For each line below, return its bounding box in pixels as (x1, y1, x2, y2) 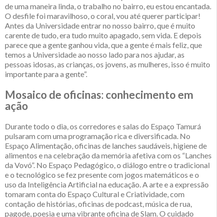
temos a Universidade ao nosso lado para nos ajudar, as (5, 50, 185, 60)
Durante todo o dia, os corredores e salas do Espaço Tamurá (5, 122, 201, 131)
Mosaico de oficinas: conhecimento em (5, 88, 193, 102)
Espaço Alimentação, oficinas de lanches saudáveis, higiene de (5, 141, 207, 151)
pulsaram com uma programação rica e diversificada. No (5, 131, 190, 141)
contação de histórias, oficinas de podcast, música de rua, (5, 199, 192, 209)
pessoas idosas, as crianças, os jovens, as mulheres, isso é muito (5, 60, 210, 69)
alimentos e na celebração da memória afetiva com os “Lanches (5, 151, 212, 160)
